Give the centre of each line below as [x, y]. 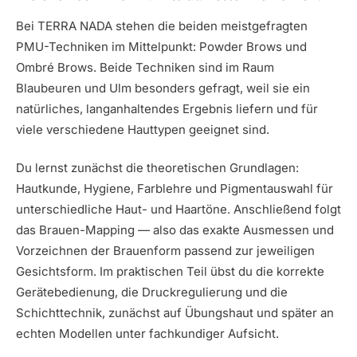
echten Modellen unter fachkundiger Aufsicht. [147, 334]
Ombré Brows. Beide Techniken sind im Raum [145, 67]
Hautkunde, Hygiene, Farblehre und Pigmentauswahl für [175, 189]
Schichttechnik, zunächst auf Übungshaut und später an [175, 313]
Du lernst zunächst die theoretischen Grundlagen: [157, 168]
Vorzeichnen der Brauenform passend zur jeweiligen [165, 251]
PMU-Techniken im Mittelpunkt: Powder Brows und [161, 46]
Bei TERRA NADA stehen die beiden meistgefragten [162, 25]
